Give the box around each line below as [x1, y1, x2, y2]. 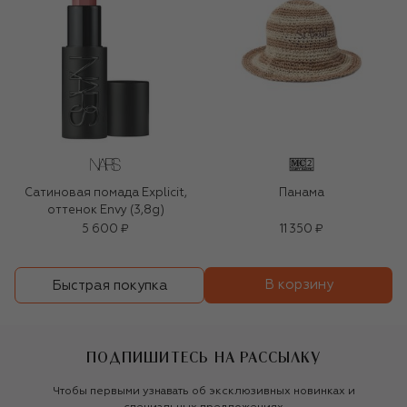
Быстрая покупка [51, 278, 168, 293]
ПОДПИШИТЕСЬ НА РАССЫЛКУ [86, 350, 321, 365]
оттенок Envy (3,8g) [46, 204, 164, 217]
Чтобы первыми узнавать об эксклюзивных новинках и [52, 386, 355, 398]
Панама [279, 187, 324, 200]
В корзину [263, 278, 333, 293]
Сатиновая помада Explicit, [24, 187, 187, 200]
